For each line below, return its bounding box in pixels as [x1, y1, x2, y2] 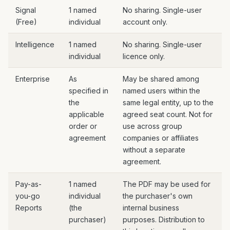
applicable [69, 110, 104, 119]
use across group [123, 122, 182, 130]
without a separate [123, 145, 185, 154]
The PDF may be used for [123, 180, 210, 188]
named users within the [123, 86, 200, 95]
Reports [15, 203, 42, 212]
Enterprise [15, 74, 50, 83]
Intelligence [15, 40, 54, 49]
